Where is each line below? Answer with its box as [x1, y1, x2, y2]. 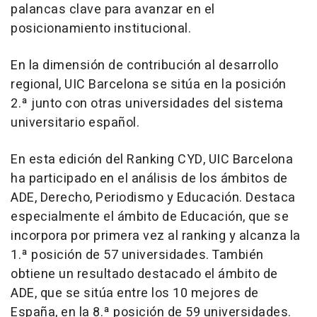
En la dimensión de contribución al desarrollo [11, 56, 279, 76]
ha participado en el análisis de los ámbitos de [11, 169, 288, 189]
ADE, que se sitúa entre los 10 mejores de [11, 284, 259, 304]
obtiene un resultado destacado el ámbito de [11, 265, 278, 284]
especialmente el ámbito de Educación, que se [11, 207, 289, 227]
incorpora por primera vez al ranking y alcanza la [11, 226, 301, 246]
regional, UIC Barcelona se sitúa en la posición [11, 75, 287, 95]
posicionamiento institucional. [11, 19, 191, 39]
